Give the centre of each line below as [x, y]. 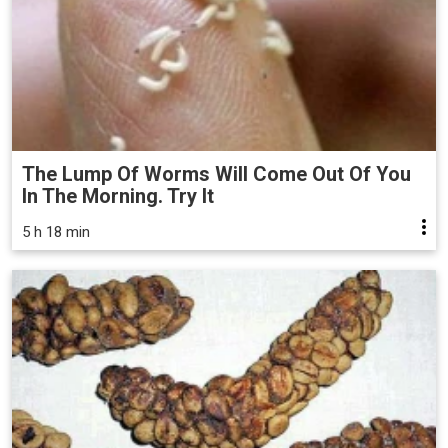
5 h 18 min [56, 231]
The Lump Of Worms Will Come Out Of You [216, 173]
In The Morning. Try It [118, 195]
